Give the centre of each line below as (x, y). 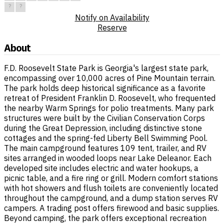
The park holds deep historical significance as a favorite (105, 88)
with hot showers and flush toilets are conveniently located (111, 188)
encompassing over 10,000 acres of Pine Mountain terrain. (110, 78)
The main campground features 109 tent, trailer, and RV (105, 148)
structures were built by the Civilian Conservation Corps (104, 118)
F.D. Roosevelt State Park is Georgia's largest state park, (106, 68)
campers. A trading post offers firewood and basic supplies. (111, 208)
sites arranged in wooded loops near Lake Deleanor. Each (108, 158)
